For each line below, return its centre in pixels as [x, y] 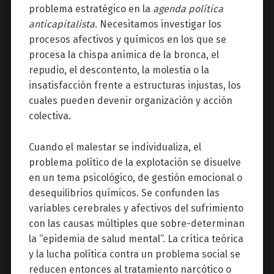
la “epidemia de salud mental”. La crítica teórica [136, 239]
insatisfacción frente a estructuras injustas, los [135, 85]
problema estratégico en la [91, 9]
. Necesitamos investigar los [158, 24]
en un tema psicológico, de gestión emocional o [135, 177]
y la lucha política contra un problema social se [134, 254]
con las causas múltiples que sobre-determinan [136, 223]
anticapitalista [61, 24]
